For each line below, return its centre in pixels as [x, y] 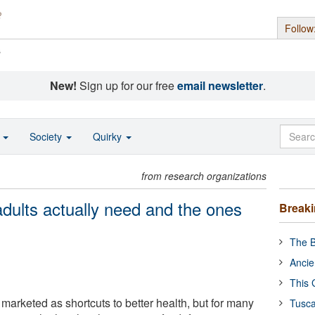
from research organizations [204, 176]
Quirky [109, 136]
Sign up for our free [127, 85]
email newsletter [220, 85]
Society [47, 136]
